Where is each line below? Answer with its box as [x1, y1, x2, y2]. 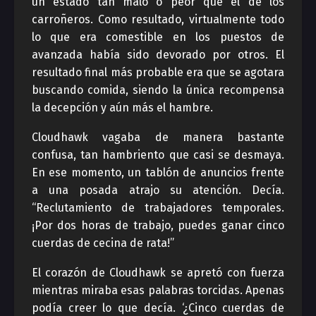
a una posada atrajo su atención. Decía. [32, 183, 284, 197]
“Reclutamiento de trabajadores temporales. [32, 201, 284, 214]
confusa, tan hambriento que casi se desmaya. [32, 148, 284, 162]
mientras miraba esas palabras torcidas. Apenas [32, 284, 284, 297]
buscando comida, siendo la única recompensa [32, 83, 284, 97]
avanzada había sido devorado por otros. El [32, 48, 284, 61]
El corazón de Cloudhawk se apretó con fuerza [32, 266, 284, 279]
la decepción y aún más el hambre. [32, 101, 213, 114]
